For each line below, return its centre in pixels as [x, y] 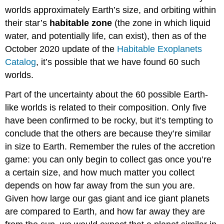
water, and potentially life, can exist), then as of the [106, 36]
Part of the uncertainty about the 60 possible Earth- [107, 94]
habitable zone [81, 23]
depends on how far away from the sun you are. [100, 185]
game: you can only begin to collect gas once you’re [108, 159]
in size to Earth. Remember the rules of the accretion [110, 146]
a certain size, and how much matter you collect [100, 172]
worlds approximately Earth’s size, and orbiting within [111, 10]
